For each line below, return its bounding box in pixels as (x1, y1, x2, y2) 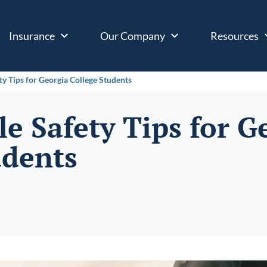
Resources (210, 29, 259, 42)
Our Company (100, 29, 165, 42)
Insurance (9, 29, 55, 42)
